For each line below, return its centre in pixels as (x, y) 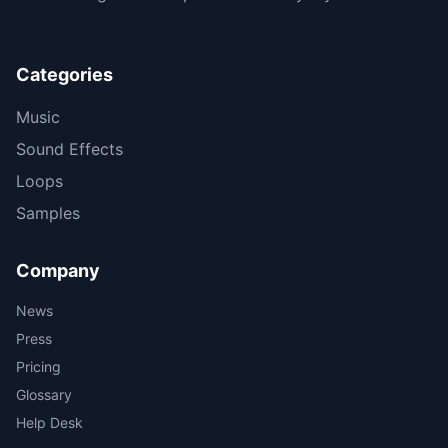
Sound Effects (69, 149)
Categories (64, 74)
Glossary (44, 394)
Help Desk (49, 422)
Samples (48, 213)
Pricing (38, 366)
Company (58, 270)
